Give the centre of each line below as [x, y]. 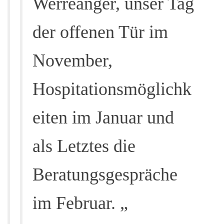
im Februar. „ [80, 203]
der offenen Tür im [100, 32]
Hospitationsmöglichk [112, 89]
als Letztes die [84, 146]
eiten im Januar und [103, 117]
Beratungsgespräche [105, 174]
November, [72, 60]
